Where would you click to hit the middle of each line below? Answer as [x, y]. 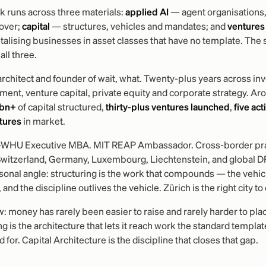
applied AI [147, 13]
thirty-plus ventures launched [167, 108]
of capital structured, [61, 108]
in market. [43, 122]
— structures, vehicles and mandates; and [138, 27]
